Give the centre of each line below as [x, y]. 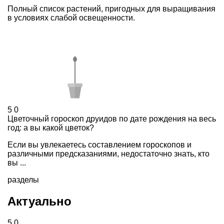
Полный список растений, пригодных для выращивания [111, 9]
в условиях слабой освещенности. [71, 18]
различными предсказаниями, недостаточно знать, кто [108, 154]
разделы [23, 180]
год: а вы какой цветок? [51, 128]
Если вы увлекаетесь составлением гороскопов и [99, 145]
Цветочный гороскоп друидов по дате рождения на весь [112, 119]
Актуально [39, 201]
